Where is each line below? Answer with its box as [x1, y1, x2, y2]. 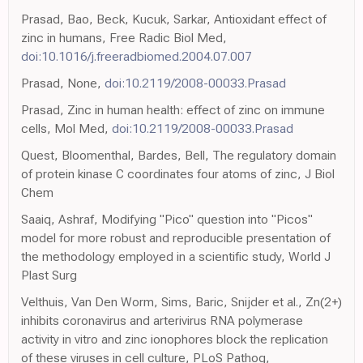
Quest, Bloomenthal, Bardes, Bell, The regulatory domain [21, 147, 336, 163]
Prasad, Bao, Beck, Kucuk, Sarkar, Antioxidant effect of [21, 11, 327, 27]
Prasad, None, [21, 75, 105, 91]
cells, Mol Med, [21, 120, 112, 136]
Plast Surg [21, 267, 77, 283]
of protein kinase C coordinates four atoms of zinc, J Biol [21, 165, 335, 181]
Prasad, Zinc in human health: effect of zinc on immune [21, 101, 325, 117]
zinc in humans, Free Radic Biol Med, [21, 29, 227, 45]
